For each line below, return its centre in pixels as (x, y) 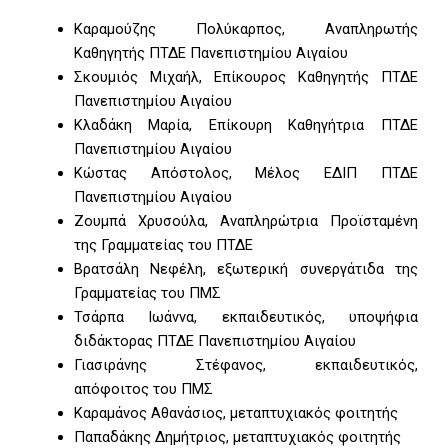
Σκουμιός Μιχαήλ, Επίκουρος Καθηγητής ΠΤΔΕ (245, 77)
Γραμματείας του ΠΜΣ (147, 293)
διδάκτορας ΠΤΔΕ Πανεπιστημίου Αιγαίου (214, 341)
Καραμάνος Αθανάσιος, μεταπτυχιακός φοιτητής (235, 413)
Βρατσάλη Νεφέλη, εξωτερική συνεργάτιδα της (245, 269)
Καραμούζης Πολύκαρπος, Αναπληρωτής (245, 29)
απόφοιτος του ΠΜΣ (143, 389)
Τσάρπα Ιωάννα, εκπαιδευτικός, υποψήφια (245, 317)
